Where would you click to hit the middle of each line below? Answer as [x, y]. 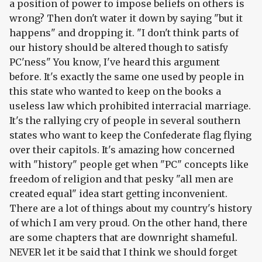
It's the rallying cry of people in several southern [125, 121]
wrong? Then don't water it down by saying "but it [126, 18]
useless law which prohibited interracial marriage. [130, 106]
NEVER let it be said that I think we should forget [123, 252]
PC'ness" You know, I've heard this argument [115, 62]
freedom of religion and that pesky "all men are [121, 179]
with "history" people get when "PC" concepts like [129, 165]
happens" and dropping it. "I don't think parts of [124, 33]
